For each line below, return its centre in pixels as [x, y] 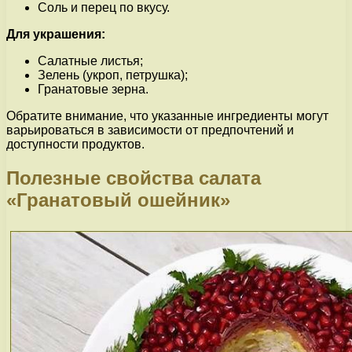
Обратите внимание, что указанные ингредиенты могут [167, 116]
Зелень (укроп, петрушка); [113, 75]
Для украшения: [56, 35]
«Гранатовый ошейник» [118, 200]
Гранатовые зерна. [93, 90]
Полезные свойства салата [134, 178]
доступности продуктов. [75, 145]
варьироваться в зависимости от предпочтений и [150, 130]
